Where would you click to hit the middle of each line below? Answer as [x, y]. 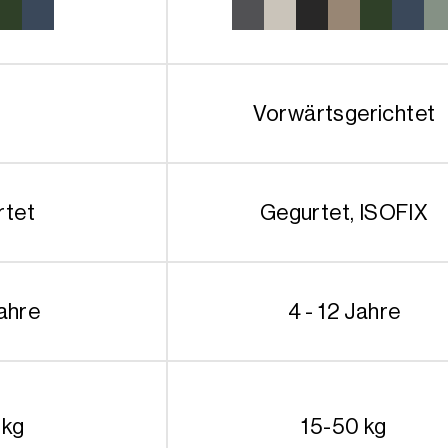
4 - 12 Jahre [344, 311]
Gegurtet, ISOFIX [344, 212]
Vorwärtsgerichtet [344, 113]
